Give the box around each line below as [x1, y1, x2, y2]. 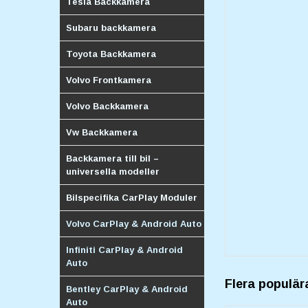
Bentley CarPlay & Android [66, 283, 188, 294]
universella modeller [66, 166, 159, 177]
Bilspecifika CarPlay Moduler [66, 192, 197, 203]
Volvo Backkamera [66, 100, 148, 111]
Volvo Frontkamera [66, 74, 151, 85]
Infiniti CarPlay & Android [66, 244, 183, 255]
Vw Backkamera [66, 126, 137, 137]
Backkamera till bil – [66, 153, 159, 164]
